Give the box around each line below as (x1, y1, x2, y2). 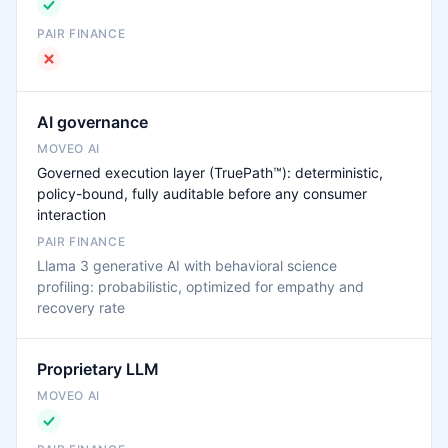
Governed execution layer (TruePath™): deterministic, (37, 164, 383, 181)
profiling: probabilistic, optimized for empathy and (37, 278, 364, 295)
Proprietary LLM (37, 359, 159, 379)
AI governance (37, 112, 148, 132)
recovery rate (37, 299, 125, 316)
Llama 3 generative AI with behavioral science (37, 257, 337, 274)
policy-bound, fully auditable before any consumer (37, 185, 367, 202)
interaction (37, 206, 106, 223)
